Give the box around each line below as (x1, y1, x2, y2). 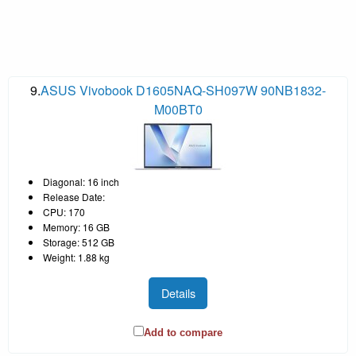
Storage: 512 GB (43, 234, 114, 249)
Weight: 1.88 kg (43, 250, 110, 264)
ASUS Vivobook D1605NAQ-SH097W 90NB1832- (41, 80, 326, 99)
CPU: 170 (43, 204, 85, 219)
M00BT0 (153, 99, 203, 118)
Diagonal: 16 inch (43, 174, 119, 188)
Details (161, 284, 195, 301)
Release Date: (43, 189, 105, 203)
